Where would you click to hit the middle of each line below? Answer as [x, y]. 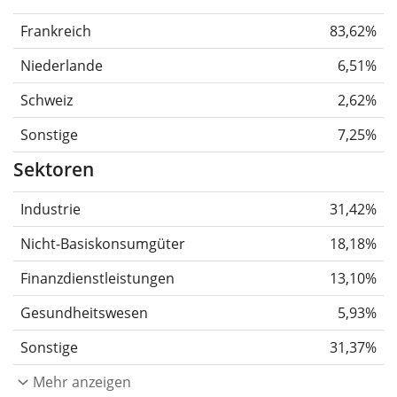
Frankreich [56, 31]
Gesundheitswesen [84, 313]
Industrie [51, 210]
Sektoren [54, 170]
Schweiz [47, 101]
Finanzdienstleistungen [97, 279]
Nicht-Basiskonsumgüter [103, 244]
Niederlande [62, 66]
